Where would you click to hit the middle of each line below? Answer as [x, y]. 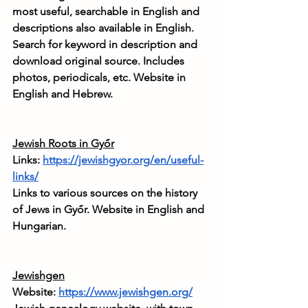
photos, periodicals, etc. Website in [100, 78]
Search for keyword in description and [106, 45]
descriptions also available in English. [104, 28]
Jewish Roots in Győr [63, 144]
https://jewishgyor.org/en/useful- [123, 160]
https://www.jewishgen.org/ [125, 292]
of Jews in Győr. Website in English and [110, 210]
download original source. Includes [100, 61]
